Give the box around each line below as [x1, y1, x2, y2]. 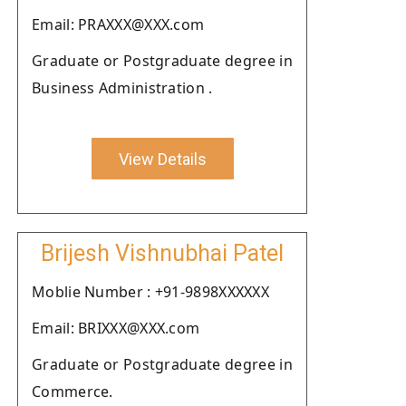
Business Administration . [32, 78, 213, 98]
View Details [118, 149, 207, 169]
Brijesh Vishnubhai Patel [41, 240, 284, 266]
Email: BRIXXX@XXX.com [32, 318, 200, 338]
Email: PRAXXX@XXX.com [32, 14, 205, 34]
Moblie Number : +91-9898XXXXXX [32, 282, 269, 302]
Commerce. [32, 382, 113, 401]
